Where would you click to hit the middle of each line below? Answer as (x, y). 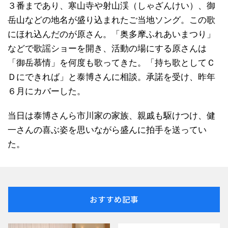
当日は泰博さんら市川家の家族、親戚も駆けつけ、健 (111, 116)
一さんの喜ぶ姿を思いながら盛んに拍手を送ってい (107, 130)
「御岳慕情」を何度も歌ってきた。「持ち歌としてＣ (111, 63)
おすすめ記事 (114, 199)
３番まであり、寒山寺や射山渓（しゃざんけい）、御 (111, 6)
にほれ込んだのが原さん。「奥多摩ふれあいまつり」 (111, 35)
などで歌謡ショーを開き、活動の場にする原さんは (107, 49)
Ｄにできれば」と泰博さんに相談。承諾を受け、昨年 (111, 77)
